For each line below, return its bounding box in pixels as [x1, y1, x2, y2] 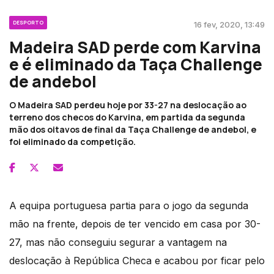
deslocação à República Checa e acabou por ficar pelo [9, 254, 265, 267]
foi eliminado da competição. [9, 136, 136, 148]
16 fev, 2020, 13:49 [194, 20, 265, 30]
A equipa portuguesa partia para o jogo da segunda [9, 199, 248, 212]
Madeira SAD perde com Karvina [9, 36, 261, 59]
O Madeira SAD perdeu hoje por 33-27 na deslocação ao [9, 99, 246, 111]
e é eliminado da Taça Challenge [9, 53, 262, 76]
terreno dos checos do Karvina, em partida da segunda [9, 111, 245, 124]
